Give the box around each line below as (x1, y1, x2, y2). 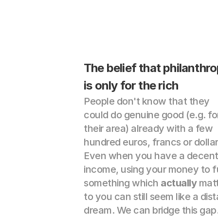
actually (161, 177, 197, 189)
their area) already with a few (84, 123, 213, 134)
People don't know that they (84, 95, 210, 107)
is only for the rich (84, 78, 178, 92)
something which (84, 177, 161, 189)
